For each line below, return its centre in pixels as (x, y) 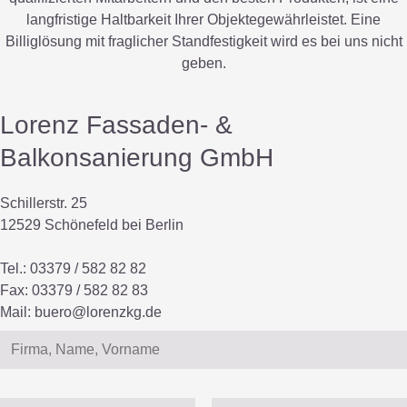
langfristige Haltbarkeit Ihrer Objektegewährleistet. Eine (203, 20)
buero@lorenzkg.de (98, 313)
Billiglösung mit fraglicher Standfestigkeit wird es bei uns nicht (203, 42)
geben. (203, 64)
